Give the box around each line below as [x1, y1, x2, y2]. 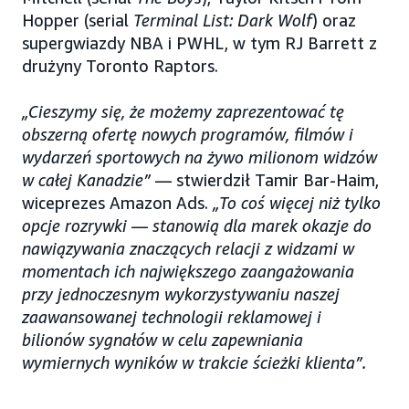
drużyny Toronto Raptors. [22, 55, 218, 76]
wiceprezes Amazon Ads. [22, 192, 208, 213]
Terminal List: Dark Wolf [133, 9, 312, 30]
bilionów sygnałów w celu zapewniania [22, 329, 303, 350]
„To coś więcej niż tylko [208, 192, 381, 213]
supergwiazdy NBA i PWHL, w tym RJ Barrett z [22, 32, 377, 53]
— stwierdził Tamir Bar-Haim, [151, 169, 379, 190]
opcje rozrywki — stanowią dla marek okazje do [22, 215, 372, 236]
